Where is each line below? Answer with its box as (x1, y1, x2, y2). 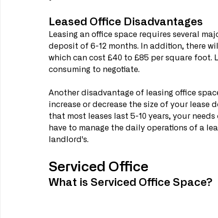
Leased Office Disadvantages (49, 14, 203, 28)
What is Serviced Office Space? (49, 175, 213, 188)
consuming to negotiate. (49, 66, 140, 74)
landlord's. (49, 136, 89, 144)
